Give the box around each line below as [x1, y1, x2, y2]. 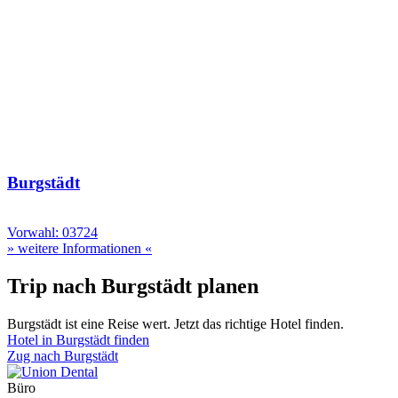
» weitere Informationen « [7, 241, 152, 257]
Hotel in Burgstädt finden [7, 332, 149, 348]
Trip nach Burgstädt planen [7, 275, 259, 298]
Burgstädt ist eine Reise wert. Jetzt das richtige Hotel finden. [7, 316, 344, 332]
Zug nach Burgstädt [7, 348, 118, 364]
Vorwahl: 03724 [7, 225, 98, 241]
